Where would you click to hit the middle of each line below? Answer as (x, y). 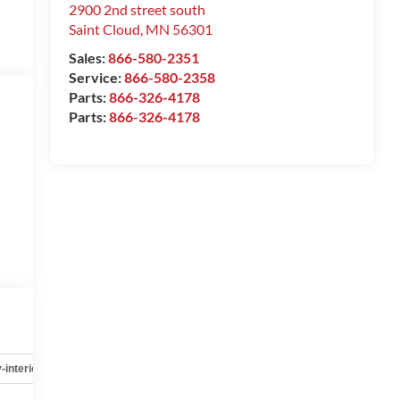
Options (233, 368)
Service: (96, 78)
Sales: (88, 58)
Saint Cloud (104, 29)
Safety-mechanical (128, 368)
